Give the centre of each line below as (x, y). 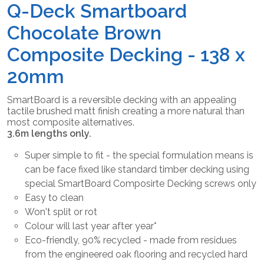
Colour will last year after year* (91, 226)
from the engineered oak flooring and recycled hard (136, 254)
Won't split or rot (61, 212)
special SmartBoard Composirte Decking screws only (141, 183)
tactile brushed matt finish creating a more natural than (126, 111)
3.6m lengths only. (49, 133)
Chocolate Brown (84, 32)
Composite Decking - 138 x (126, 54)
